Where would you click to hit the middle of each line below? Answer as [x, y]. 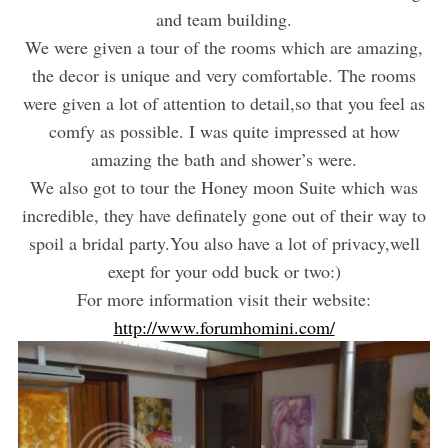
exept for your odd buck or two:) [224, 271]
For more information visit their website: [224, 299]
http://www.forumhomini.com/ [224, 327]
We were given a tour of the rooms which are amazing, [224, 47]
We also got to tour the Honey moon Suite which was [224, 187]
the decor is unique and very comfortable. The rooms [224, 75]
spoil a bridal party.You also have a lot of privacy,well [224, 243]
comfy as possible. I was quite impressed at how [224, 131]
